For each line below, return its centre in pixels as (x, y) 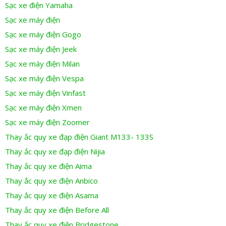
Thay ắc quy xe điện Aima (48, 166)
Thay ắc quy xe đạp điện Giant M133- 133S (79, 137)
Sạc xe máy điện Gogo (43, 35)
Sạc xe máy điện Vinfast (45, 93)
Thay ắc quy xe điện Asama (52, 195)
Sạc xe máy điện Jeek (41, 49)
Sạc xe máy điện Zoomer (47, 122)
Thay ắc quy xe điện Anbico (51, 181)
